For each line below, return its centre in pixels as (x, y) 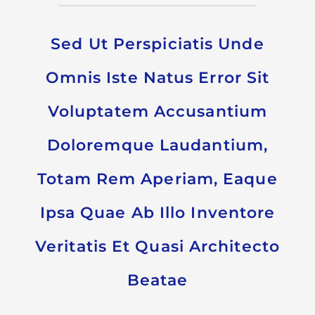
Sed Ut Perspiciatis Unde (157, 44)
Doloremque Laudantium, (157, 146)
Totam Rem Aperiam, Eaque (157, 179)
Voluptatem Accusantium (157, 112)
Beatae (157, 281)
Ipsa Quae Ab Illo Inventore (157, 213)
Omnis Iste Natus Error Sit (157, 78)
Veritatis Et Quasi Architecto (157, 247)
